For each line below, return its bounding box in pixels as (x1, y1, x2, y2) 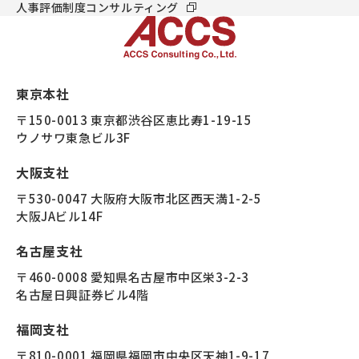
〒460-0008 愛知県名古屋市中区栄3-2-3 (16, 268, 250, 285)
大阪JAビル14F (16, 207, 103, 224)
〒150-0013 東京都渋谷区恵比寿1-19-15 (16, 111, 252, 128)
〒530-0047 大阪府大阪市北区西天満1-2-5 (16, 189, 262, 207)
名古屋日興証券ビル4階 (16, 285, 149, 303)
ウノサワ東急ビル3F (16, 128, 131, 146)
